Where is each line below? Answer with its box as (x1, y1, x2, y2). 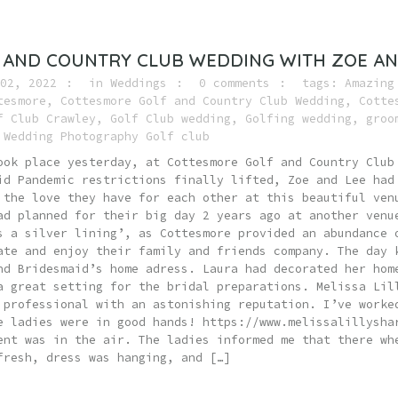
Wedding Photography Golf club (4, 129, 210, 144)
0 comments (199, 76, 270, 91)
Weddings (110, 76, 167, 91)
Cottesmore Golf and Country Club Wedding (60, 93, 345, 108)
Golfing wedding (245, 111, 352, 126)
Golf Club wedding (110, 111, 231, 126)
